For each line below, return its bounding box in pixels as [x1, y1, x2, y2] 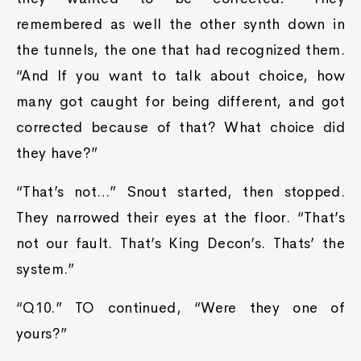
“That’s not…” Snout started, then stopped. [16, 183, 345, 201]
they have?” [16, 144, 98, 162]
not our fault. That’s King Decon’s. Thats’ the [16, 234, 345, 252]
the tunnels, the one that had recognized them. [16, 41, 345, 59]
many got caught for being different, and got [16, 93, 345, 110]
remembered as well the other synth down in [16, 15, 345, 33]
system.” [16, 260, 75, 278]
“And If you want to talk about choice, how [16, 67, 345, 85]
